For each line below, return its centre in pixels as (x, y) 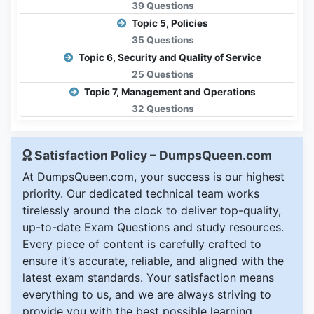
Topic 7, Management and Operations (169, 92)
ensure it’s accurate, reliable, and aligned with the (153, 261)
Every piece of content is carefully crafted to (142, 244)
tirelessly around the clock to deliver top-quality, (152, 211)
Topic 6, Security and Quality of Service (169, 58)
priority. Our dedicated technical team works (141, 194)
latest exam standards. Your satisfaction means (148, 278)
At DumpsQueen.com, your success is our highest (153, 177)
